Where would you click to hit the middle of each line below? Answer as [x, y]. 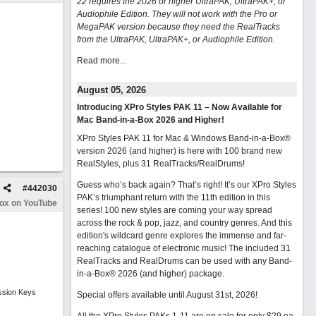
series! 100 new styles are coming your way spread [174, 210]
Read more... [101, 61]
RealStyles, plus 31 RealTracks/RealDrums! [160, 164]
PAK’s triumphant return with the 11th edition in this [173, 197]
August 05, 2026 [111, 90]
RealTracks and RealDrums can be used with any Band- [184, 261]
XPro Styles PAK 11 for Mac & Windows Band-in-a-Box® [183, 138]
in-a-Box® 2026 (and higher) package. [150, 274]
